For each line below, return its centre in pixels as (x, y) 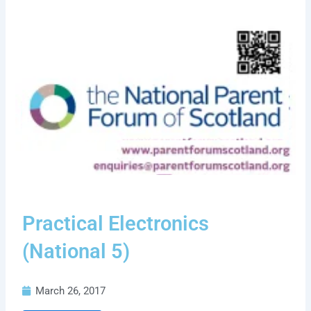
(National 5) (76, 252)
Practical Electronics (116, 224)
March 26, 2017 (71, 291)
